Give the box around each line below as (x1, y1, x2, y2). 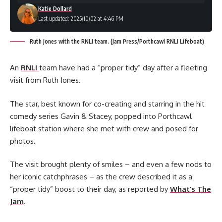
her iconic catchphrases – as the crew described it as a (10, 172, 192, 181)
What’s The (170, 184, 211, 194)
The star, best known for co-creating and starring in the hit (10, 99, 205, 109)
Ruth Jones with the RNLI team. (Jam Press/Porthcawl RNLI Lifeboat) (30, 38, 204, 45)
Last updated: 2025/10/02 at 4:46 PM (38, 15, 123, 22)
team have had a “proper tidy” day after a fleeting (39, 63, 207, 72)
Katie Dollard (38, 5, 72, 12)
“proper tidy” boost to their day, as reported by (10, 184, 170, 194)
